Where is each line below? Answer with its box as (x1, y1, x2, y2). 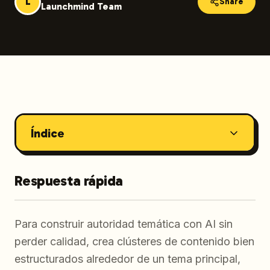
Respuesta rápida (14, 172, 123, 189)
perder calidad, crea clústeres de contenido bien (14, 235, 254, 248)
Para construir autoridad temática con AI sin (14, 218, 233, 230)
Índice (30, 125, 64, 140)
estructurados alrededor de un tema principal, (14, 253, 240, 265)
